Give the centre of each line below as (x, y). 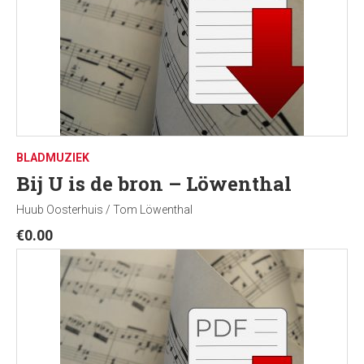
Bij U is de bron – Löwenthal (154, 184)
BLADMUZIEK (53, 158)
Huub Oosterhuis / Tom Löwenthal (104, 210)
